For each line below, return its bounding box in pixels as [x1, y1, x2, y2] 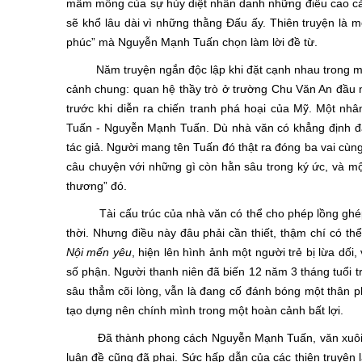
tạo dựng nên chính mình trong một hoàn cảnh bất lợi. [66, 304, 343, 317]
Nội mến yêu [66, 246, 132, 259]
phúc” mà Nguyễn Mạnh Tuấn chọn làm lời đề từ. [66, 36, 318, 48]
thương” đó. [66, 179, 127, 192]
